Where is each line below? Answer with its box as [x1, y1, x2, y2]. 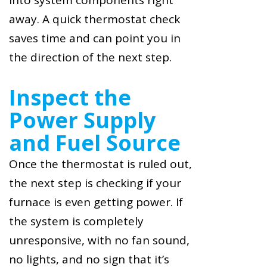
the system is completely [9, 213, 144, 229]
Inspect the [9, 83, 131, 113]
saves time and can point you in [9, 30, 181, 46]
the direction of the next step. [9, 49, 172, 66]
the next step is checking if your [9, 175, 181, 191]
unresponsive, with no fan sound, [9, 232, 190, 249]
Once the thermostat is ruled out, [9, 156, 192, 172]
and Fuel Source [9, 128, 181, 158]
